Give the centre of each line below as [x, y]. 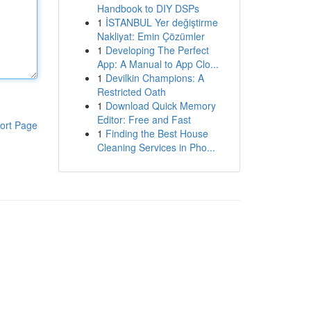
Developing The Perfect [157, 50]
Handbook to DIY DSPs [148, 8]
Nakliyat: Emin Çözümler [151, 36]
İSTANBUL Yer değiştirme [161, 22]
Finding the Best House [157, 133]
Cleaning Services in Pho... [156, 147]
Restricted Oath [131, 92]
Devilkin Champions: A [154, 78]
